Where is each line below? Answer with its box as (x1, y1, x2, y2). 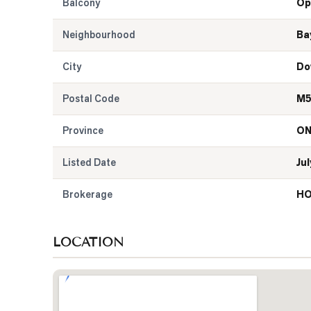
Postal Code (62, 92, 119, 105)
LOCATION (53, 235, 124, 250)
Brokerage (62, 188, 112, 201)
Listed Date (62, 156, 116, 169)
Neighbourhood (62, 28, 135, 41)
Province (62, 124, 103, 137)
